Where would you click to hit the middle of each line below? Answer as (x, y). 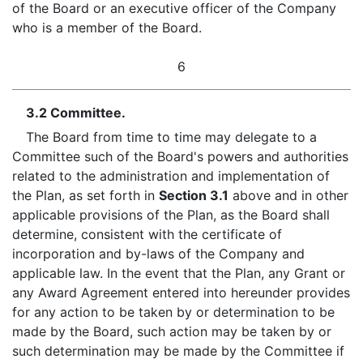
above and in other (288, 195)
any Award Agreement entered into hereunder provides (181, 293)
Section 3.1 (194, 195)
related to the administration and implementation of (171, 176)
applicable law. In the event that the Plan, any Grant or (179, 273)
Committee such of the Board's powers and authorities (180, 156)
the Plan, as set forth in (85, 195)
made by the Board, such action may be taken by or (172, 331)
